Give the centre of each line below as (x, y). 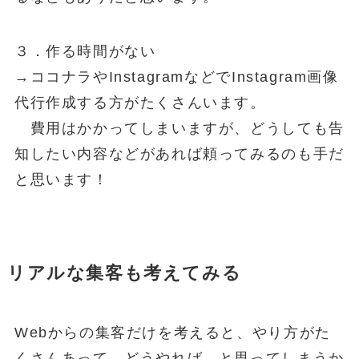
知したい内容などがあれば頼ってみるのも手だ (179, 153)
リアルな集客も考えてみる (124, 273)
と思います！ (61, 179)
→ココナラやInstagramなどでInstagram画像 (176, 77)
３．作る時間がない (85, 51)
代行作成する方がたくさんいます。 (140, 102)
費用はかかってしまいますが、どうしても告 (179, 128)
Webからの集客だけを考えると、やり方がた (172, 332)
